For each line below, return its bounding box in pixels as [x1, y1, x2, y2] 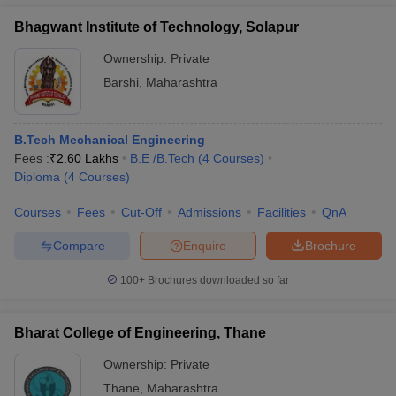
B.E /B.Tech [130, 151, 194, 165]
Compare [52, 238, 105, 253]
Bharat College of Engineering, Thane [14, 325, 266, 340]
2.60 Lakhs [57, 151, 118, 165]
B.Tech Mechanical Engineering [14, 133, 205, 147]
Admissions [178, 205, 241, 219]
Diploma [14, 170, 60, 184]
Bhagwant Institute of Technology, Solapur [14, 19, 299, 34]
